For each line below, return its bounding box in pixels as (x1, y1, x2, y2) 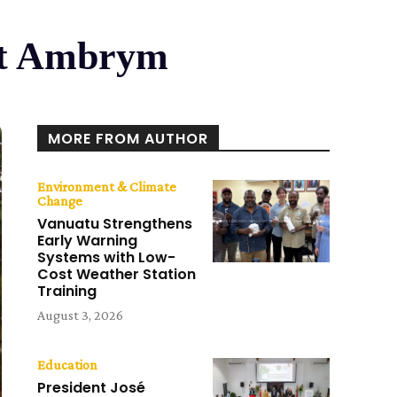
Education (37, 357, 98, 373)
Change (37, 193, 83, 209)
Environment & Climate (37, 179, 177, 195)
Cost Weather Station (37, 264, 197, 285)
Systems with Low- (37, 247, 176, 269)
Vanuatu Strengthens (37, 214, 193, 235)
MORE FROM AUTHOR (48, 128, 209, 150)
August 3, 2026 (37, 307, 124, 323)
